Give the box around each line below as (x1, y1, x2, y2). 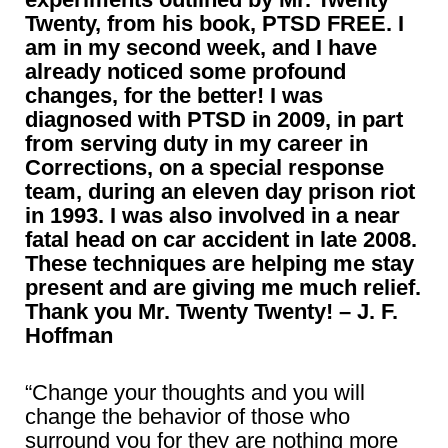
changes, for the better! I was (25, 82, 323, 108)
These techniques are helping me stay (25, 250, 414, 276)
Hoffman (25, 322, 113, 348)
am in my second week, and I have (25, 34, 377, 60)
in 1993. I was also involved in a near (25, 202, 400, 228)
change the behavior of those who (25, 403, 350, 429)
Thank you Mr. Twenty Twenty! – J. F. (25, 298, 398, 324)
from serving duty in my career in (25, 130, 368, 156)
